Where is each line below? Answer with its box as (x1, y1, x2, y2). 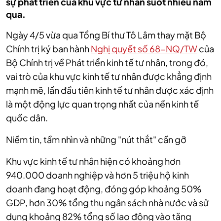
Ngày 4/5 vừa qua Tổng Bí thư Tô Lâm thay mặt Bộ (6, 29, 206, 40)
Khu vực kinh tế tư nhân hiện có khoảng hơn (6, 155, 181, 167)
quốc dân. (6, 112, 48, 123)
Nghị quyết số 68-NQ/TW (91, 43, 197, 54)
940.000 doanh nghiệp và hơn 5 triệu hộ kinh (6, 169, 189, 181)
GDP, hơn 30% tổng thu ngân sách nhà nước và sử (6, 197, 209, 208)
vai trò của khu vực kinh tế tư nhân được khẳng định (6, 71, 212, 82)
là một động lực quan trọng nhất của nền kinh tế (6, 98, 199, 110)
